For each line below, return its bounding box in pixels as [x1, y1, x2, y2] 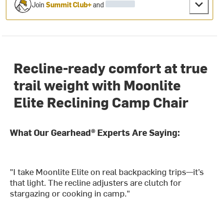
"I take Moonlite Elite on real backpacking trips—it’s [10, 165, 204, 178]
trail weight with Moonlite [14, 75, 181, 94]
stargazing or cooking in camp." [10, 187, 131, 199]
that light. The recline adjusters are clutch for [10, 176, 182, 189]
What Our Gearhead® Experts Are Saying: [10, 126, 180, 139]
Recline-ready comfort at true [14, 58, 208, 77]
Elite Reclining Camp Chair [14, 92, 189, 111]
